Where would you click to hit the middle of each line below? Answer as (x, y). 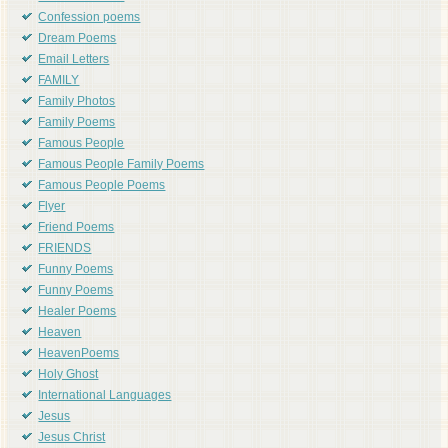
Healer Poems (77, 312)
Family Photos (77, 102)
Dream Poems (77, 39)
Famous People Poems (102, 186)
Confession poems (89, 18)
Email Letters (74, 60)
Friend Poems (76, 228)
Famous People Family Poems (121, 165)
